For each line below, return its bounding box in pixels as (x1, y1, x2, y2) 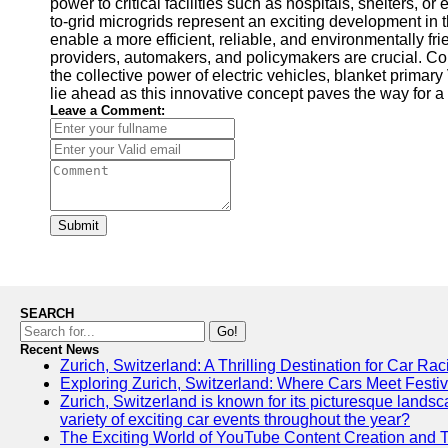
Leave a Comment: (50, 103, 165, 118)
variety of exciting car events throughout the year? (60, 411, 410, 428)
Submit (58, 218, 99, 233)
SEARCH (20, 306, 74, 321)
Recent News (20, 342, 99, 357)
